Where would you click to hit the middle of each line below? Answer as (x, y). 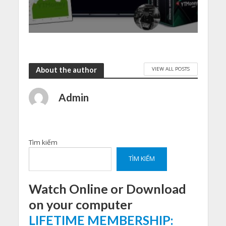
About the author (66, 70)
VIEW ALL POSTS (171, 69)
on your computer (80, 204)
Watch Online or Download (107, 188)
